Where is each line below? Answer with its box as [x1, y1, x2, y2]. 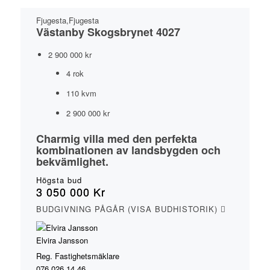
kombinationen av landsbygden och [36, 142, 221, 158]
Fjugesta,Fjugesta [36, 14, 99, 26]
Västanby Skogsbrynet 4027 [36, 24, 180, 40]
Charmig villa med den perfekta [36, 131, 197, 146]
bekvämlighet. [36, 154, 108, 169]
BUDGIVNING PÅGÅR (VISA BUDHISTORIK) [36, 203, 221, 215]
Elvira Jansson [36, 234, 88, 246]
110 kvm [66, 87, 96, 99]
